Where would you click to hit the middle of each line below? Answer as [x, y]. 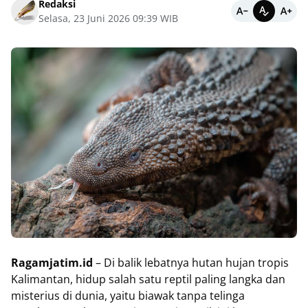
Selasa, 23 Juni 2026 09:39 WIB [108, 18]
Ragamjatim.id [52, 263]
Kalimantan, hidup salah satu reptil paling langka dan [148, 279]
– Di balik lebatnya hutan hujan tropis [191, 263]
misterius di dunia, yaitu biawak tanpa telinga [128, 296]
